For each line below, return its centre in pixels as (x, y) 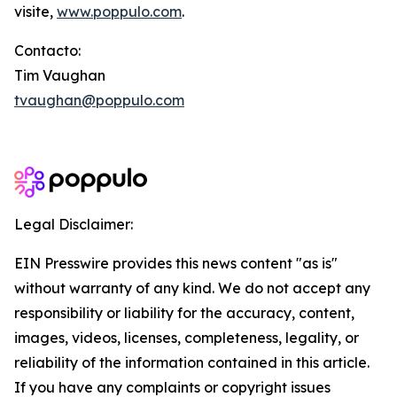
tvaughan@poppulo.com (99, 100)
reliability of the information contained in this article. (192, 362)
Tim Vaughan (60, 75)
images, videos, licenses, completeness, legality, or (187, 338)
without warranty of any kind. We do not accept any (192, 288)
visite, (35, 12)
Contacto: (47, 51)
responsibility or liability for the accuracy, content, (184, 313)
